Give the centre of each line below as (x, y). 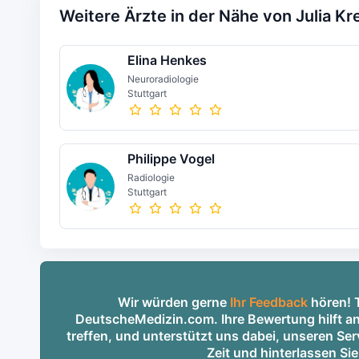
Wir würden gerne (173, 302)
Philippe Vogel (171, 159)
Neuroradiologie (163, 79)
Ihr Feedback (268, 302)
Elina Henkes (167, 60)
